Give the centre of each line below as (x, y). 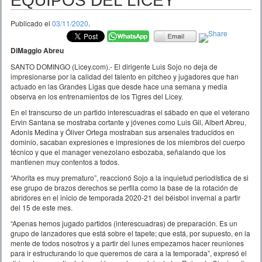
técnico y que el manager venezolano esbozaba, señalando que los (118, 151)
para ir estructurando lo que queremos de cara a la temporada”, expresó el (129, 253)
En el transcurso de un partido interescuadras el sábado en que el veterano (130, 112)
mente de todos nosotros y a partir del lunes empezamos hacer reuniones (127, 243)
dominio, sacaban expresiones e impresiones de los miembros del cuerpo (128, 142)
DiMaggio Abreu (37, 50)
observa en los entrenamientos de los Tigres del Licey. (97, 96)
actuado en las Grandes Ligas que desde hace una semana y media (119, 86)
